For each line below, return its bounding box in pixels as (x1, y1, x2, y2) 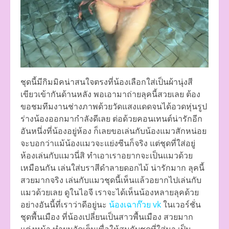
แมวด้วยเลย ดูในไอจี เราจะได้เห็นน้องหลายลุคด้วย (20, 187, 199, 198)
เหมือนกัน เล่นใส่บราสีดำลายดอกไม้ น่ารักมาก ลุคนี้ (20, 162, 204, 174)
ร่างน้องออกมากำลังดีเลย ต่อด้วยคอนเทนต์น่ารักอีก (20, 113, 202, 125)
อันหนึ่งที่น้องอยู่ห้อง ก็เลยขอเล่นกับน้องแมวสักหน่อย (20, 125, 207, 137)
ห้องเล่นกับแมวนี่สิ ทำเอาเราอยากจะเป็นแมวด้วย (20, 150, 193, 162)
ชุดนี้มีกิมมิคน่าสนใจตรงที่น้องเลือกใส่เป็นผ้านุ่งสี (20, 76, 193, 88)
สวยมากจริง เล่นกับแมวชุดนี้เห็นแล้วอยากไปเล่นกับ (20, 174, 201, 186)
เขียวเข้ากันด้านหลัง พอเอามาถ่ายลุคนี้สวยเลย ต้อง (20, 88, 200, 100)
